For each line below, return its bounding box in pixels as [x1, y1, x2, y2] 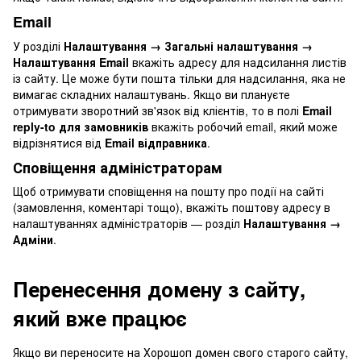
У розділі [13, 37, 64, 54]
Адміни [13, 231, 53, 248]
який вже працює [13, 303, 187, 334]
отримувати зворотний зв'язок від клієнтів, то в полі [13, 102, 302, 118]
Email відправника [105, 134, 207, 151]
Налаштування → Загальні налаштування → [64, 37, 313, 54]
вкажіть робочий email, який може [148, 118, 338, 135]
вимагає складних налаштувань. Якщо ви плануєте [13, 85, 290, 102]
